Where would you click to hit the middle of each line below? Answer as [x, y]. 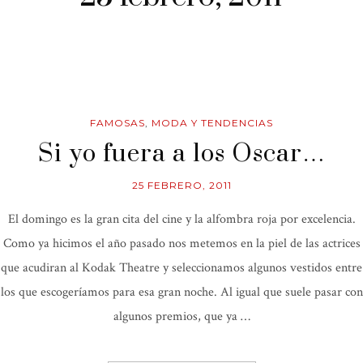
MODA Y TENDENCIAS [212, 123]
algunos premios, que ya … [181, 317]
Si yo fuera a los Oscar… [181, 154]
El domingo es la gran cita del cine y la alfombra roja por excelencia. [181, 220]
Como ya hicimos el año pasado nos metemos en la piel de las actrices [181, 244]
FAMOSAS [117, 123]
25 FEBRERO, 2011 [181, 186]
